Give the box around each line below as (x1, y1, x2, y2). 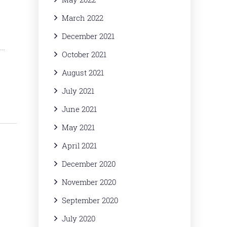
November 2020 (62, 177, 116, 187)
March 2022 (62, 13, 103, 23)
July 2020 (62, 213, 95, 223)
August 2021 (62, 67, 104, 78)
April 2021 (62, 140, 97, 150)
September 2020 (62, 195, 118, 205)
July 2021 (62, 86, 94, 96)
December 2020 (62, 159, 116, 169)
